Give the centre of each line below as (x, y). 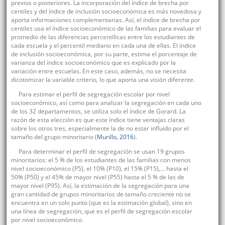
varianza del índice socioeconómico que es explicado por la (93, 63)
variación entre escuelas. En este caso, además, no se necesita (98, 71)
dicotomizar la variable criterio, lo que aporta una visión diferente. (103, 80)
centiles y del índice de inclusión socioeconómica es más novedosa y (106, 12)
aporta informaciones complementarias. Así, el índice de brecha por (105, 20)
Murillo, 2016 (115, 137)
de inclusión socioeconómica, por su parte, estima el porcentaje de (104, 54)
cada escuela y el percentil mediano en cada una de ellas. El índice (103, 46)
